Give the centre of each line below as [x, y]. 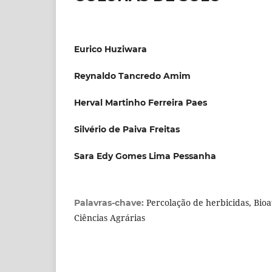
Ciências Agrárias [110, 218]
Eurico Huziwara [110, 49]
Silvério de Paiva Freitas [127, 129]
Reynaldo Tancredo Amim [132, 76]
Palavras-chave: [110, 203]
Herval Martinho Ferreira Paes [141, 102]
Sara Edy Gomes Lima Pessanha [145, 156]
